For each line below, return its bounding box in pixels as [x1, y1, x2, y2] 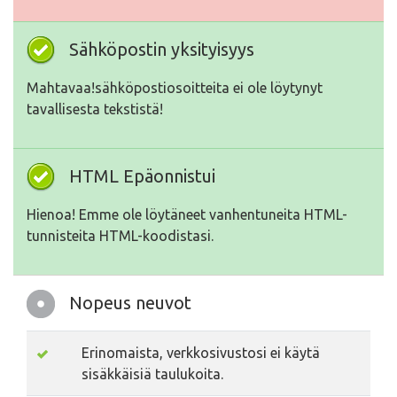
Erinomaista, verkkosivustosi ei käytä [82, 345, 320, 362]
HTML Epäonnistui [69, 166, 215, 187]
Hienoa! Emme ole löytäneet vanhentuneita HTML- [27, 206, 347, 223]
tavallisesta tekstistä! [27, 101, 163, 118]
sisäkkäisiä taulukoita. [82, 366, 223, 383]
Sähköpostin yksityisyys [69, 39, 254, 60]
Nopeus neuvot [69, 292, 191, 314]
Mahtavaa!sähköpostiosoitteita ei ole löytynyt [27, 80, 323, 97]
